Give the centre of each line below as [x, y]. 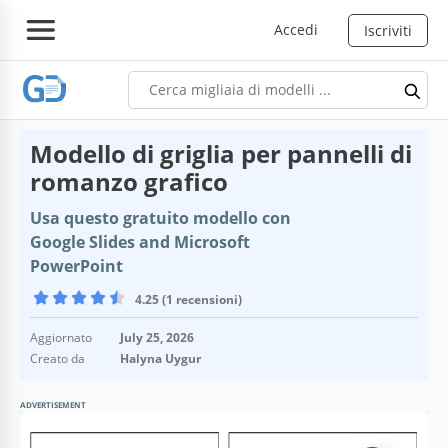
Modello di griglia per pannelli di [221, 153]
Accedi [296, 29]
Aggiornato [61, 337]
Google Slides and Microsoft [140, 241]
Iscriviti [388, 30]
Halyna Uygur [160, 358]
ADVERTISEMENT [53, 404]
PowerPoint [76, 265]
